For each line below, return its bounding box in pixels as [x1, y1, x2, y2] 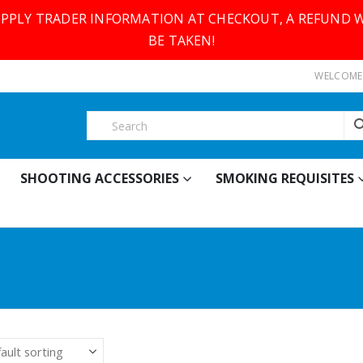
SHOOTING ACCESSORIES [20, 169, 179, 188]
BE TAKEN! [148, 32, 215, 49]
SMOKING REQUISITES [216, 169, 354, 188]
